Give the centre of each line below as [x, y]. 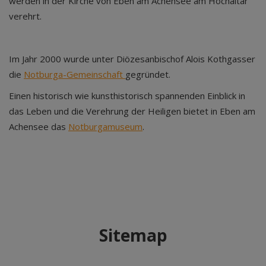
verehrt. [25, 16]
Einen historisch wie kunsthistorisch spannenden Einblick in [127, 96]
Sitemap [133, 235]
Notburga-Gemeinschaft [75, 74]
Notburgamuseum [105, 126]
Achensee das [39, 126]
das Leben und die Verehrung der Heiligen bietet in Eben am [132, 111]
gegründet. [148, 74]
